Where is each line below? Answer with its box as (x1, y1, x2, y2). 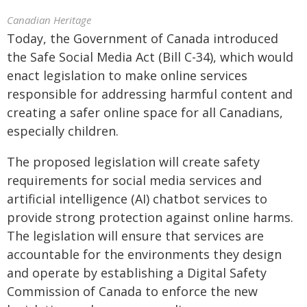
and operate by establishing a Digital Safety (7, 265, 267, 281)
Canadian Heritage (7, 13, 91, 27)
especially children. (7, 123, 119, 139)
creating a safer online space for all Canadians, (7, 104, 283, 121)
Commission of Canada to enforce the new (7, 283, 258, 299)
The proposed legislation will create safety (7, 153, 260, 170)
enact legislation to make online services (7, 67, 247, 84)
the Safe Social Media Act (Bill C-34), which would (7, 49, 293, 65)
